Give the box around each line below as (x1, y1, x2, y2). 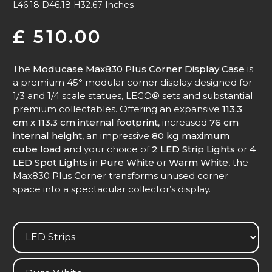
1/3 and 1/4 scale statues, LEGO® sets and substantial (13, 90, 253, 101)
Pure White (100, 157, 154, 168)
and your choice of (61, 143, 152, 155)
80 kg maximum (152, 130, 229, 141)
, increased (158, 117, 209, 128)
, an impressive (82, 130, 152, 141)
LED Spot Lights (13, 157, 87, 168)
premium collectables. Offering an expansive (13, 103, 222, 115)
